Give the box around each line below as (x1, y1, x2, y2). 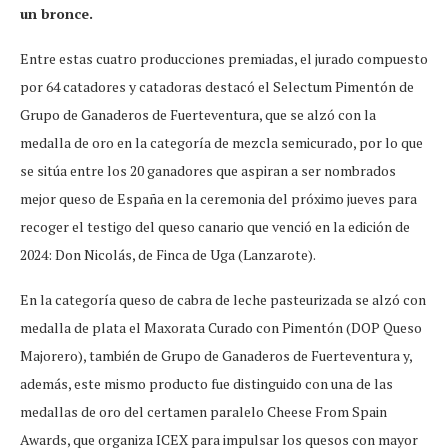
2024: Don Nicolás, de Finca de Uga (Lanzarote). (20, 245, 316, 265)
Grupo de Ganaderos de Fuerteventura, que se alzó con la (20, 105, 376, 125)
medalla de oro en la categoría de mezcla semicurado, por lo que (20, 133, 423, 153)
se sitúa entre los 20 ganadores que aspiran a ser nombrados (20, 161, 396, 181)
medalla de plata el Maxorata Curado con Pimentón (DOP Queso (20, 318, 422, 338)
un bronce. (20, 4, 93, 24)
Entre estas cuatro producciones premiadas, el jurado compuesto (20, 49, 428, 69)
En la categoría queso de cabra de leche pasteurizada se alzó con (20, 290, 426, 310)
